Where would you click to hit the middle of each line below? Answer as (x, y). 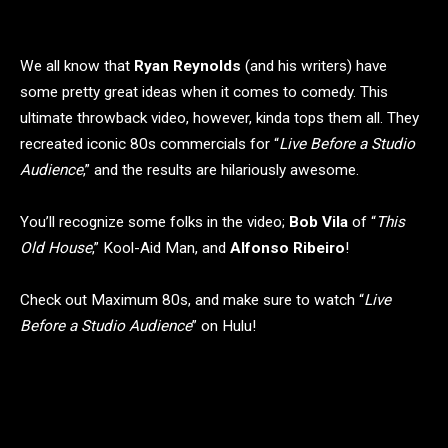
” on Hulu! (224, 326)
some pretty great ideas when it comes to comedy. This (204, 92)
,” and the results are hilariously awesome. (221, 170)
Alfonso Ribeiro (287, 248)
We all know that (77, 66)
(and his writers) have (314, 66)
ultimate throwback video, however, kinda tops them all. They (219, 118)
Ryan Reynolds (187, 66)
